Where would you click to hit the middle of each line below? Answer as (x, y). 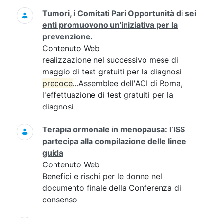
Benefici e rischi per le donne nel (102, 176)
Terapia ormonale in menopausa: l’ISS (114, 129)
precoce (57, 83)
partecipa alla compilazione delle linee (114, 141)
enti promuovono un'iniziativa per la (110, 25)
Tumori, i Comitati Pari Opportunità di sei (119, 13)
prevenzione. (68, 36)
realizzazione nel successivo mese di (110, 60)
